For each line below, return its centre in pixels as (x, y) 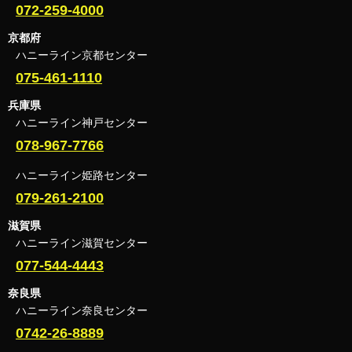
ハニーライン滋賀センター (82, 242)
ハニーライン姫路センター (82, 175)
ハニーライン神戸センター (82, 122)
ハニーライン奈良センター (82, 310)
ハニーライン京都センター (82, 55)
